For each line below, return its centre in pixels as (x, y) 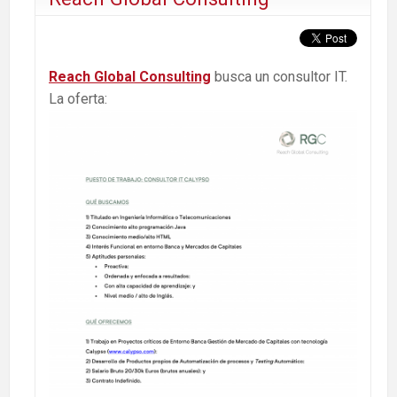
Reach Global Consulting (130, 76)
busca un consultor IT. (279, 76)
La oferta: (78, 98)
